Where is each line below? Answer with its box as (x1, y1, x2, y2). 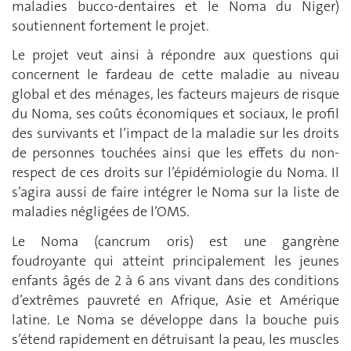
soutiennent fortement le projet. (12, 16, 209, 35)
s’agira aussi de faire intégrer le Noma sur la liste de (12, 183, 339, 202)
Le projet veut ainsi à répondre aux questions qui (12, 45, 339, 65)
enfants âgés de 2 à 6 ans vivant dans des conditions (12, 270, 339, 290)
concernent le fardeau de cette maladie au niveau (12, 65, 339, 85)
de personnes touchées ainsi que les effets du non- (12, 143, 339, 163)
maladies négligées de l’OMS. (12, 202, 190, 222)
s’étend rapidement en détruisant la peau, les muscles (12, 329, 339, 349)
